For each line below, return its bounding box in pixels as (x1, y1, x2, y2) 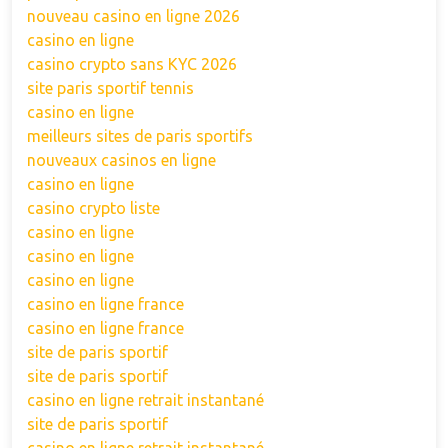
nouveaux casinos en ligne (27, 151, 216, 169)
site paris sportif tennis (27, 79, 194, 97)
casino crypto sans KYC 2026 (27, 55, 237, 73)
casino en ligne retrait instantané (27, 391, 264, 409)
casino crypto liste (27, 199, 160, 217)
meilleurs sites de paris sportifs (27, 127, 253, 145)
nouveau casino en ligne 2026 (27, 7, 240, 25)
